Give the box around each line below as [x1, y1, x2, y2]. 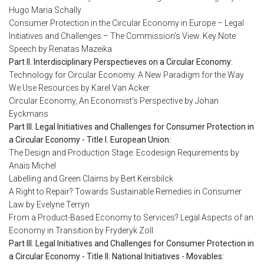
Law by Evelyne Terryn [9, 200, 90, 210]
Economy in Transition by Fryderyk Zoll [9, 226, 153, 236]
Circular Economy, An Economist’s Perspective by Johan [9, 96, 219, 106]
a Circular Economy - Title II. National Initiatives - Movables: [9, 252, 224, 262]
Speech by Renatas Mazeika [9, 44, 112, 54]
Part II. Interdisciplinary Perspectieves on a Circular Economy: [9, 57, 233, 67]
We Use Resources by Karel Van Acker [9, 83, 150, 93]
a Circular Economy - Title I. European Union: [9, 135, 171, 145]
